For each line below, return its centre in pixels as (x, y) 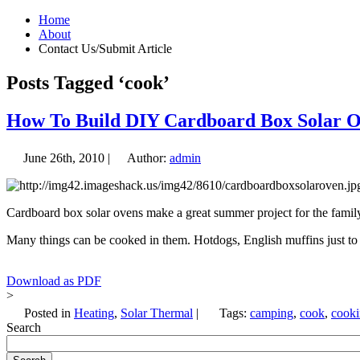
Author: (147, 157)
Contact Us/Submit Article (105, 49)
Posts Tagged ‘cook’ (88, 82)
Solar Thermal (157, 313)
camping (272, 313)
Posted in (47, 313)
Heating (94, 313)
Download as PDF (54, 280)
